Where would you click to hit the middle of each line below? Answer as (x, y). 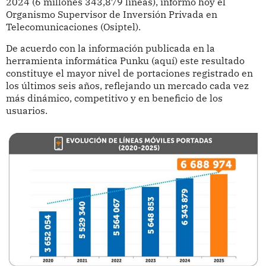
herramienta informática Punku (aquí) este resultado (125, 61)
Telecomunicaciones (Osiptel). (73, 26)
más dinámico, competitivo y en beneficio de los (114, 98)
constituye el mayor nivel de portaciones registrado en (129, 73)
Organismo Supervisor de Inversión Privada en (111, 14)
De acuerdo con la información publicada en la (110, 48)
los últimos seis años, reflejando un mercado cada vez (127, 86)
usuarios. (26, 111)
